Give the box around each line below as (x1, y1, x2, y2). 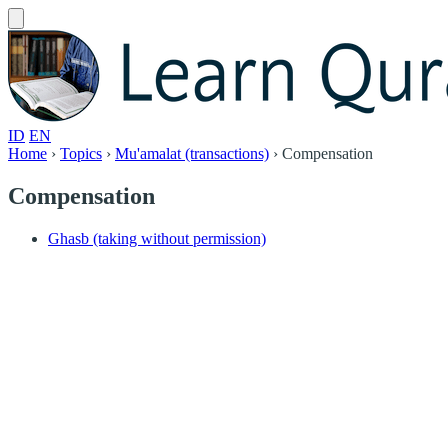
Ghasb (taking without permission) (48, 229, 266, 247)
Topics (60, 145, 102, 162)
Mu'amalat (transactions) (115, 145, 269, 162)
